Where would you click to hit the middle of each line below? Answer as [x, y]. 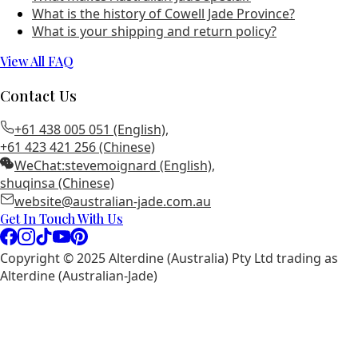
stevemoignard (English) [138, 166]
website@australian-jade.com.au [113, 202]
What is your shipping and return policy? [154, 31]
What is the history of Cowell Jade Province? [163, 14]
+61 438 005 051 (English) [90, 130]
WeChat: [40, 166]
